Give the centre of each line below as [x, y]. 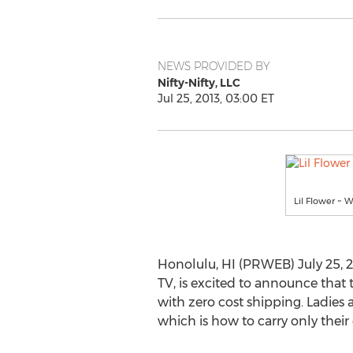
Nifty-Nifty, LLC [199, 83]
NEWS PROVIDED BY [214, 66]
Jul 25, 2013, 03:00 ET [216, 98]
